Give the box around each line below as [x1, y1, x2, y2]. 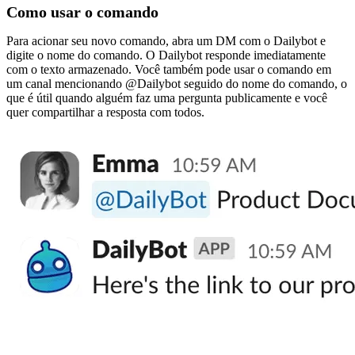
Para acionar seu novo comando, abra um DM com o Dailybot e [6, 34, 326, 48]
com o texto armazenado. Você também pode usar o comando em [6, 63, 331, 77]
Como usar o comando [6, 3, 158, 21]
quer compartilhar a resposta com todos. [6, 105, 204, 120]
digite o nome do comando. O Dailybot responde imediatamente [6, 48, 326, 63]
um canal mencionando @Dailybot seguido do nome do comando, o [6, 77, 347, 91]
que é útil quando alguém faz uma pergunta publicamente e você [6, 91, 327, 105]
